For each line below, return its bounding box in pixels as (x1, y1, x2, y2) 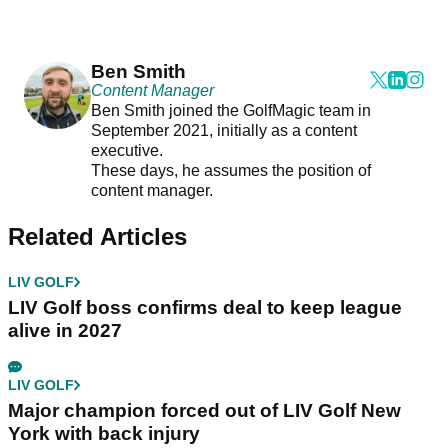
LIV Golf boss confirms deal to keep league (8, 297, 402, 319)
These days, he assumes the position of (90, 162, 371, 180)
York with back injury (8, 423, 200, 445)
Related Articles (8, 223, 187, 251)
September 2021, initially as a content (90, 122, 357, 140)
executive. (90, 142, 167, 160)
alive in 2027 (8, 320, 122, 342)
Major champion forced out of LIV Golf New (8, 400, 401, 422)
